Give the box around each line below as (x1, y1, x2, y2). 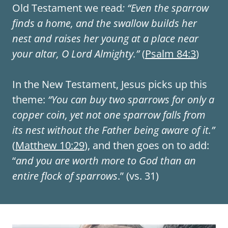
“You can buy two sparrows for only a (48, 93, 214, 106)
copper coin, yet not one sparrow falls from (12, 108, 205, 122)
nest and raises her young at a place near (12, 32, 198, 45)
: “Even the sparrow (122, 1, 209, 15)
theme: (12, 93, 48, 106)
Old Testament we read (12, 1, 122, 15)
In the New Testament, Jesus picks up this (12, 77, 207, 91)
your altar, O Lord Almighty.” (12, 47, 139, 61)
